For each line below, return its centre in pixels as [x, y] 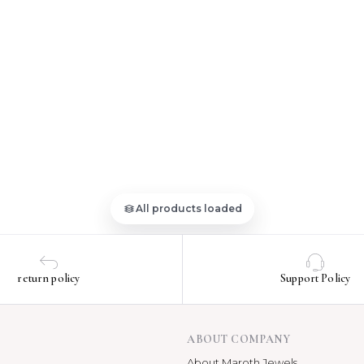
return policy [49, 278]
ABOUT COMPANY [239, 339]
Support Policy [316, 278]
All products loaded [188, 208]
